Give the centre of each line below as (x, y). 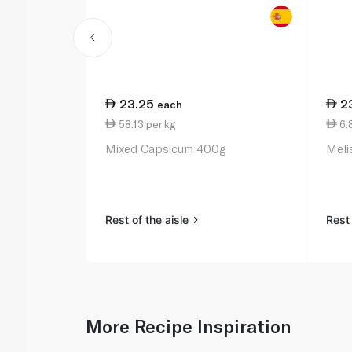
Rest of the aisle (149, 220)
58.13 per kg (146, 124)
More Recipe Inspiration (189, 326)
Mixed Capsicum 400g (166, 149)
